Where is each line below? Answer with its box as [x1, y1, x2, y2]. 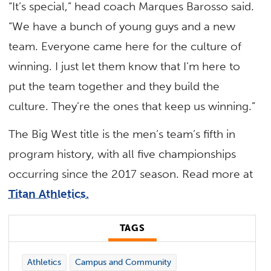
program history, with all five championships [8, 146, 237, 161]
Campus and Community [74, 257, 171, 268]
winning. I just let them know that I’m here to [8, 59, 241, 74]
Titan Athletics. [8, 186, 90, 201]
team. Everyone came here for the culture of [8, 39, 242, 54]
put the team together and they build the [8, 79, 220, 94]
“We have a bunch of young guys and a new [8, 19, 236, 34]
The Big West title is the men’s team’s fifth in [8, 126, 236, 141]
